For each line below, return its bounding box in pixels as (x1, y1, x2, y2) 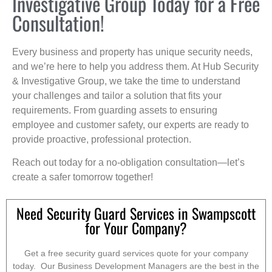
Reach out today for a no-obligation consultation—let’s (12, 157, 245, 168)
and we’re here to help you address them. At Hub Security (12, 61, 259, 72)
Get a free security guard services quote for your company (24, 248, 248, 259)
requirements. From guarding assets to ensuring (12, 104, 217, 115)
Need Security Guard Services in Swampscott (16, 202, 256, 225)
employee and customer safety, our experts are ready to (12, 119, 249, 130)
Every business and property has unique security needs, (12, 46, 253, 57)
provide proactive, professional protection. (12, 134, 191, 144)
